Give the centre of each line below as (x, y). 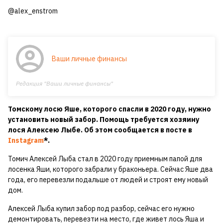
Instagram (26, 141)
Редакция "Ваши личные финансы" (64, 84)
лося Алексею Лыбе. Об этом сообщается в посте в (100, 130)
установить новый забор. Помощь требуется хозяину (104, 120)
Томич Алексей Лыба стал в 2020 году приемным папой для (105, 159)
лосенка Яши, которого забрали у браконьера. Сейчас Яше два (111, 169)
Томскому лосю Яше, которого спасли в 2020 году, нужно (110, 109)
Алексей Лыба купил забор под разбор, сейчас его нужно (101, 209)
